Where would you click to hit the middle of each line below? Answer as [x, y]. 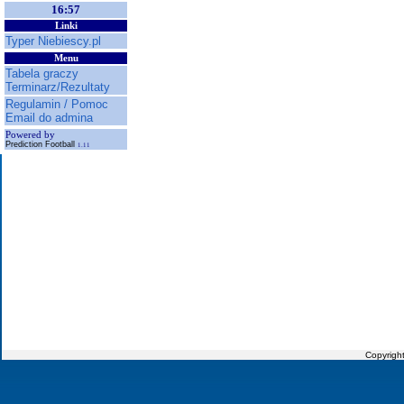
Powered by [30, 135]
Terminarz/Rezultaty [58, 87]
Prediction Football [41, 144]
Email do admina [49, 118]
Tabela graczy [42, 73]
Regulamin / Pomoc [57, 104]
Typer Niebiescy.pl [53, 41]
